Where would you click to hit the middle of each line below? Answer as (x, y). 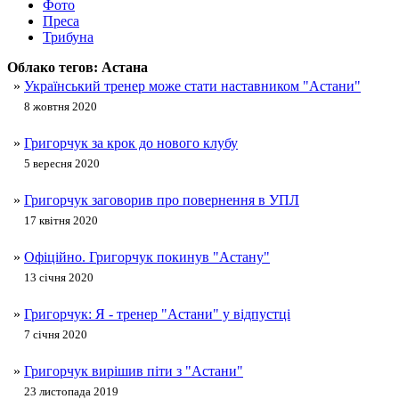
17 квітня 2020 (61, 221)
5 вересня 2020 (62, 164)
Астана (125, 68)
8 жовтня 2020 (61, 107)
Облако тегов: (54, 68)
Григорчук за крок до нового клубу (131, 143)
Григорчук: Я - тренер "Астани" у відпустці (157, 314)
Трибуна (68, 37)
